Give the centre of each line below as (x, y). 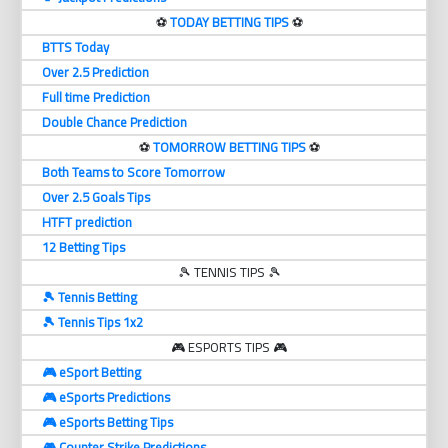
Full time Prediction (96, 97)
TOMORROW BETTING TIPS (229, 147)
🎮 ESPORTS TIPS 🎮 (229, 347)
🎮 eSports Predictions (106, 397)
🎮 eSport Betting (91, 372)
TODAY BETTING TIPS (230, 22)
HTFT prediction (87, 222)
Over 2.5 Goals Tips (96, 197)
